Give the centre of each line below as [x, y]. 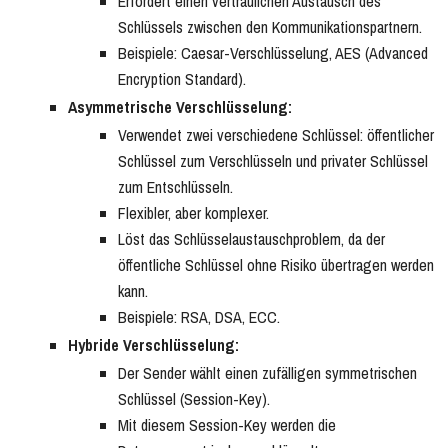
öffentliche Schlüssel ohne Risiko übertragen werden [276, 265]
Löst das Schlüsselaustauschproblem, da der [251, 239]
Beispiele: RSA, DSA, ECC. [199, 317]
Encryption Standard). [182, 79]
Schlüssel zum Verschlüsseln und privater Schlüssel [273, 161]
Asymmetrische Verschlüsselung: [180, 107]
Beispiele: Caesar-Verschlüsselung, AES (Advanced [273, 53]
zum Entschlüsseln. [175, 187]
